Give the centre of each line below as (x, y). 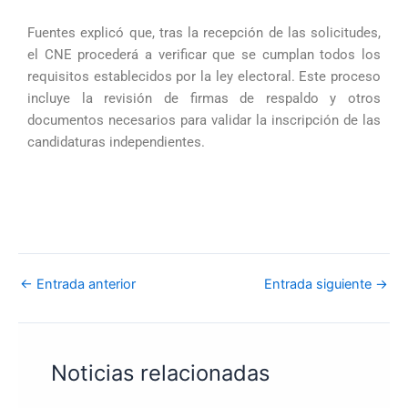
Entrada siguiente (320, 285)
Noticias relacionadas (161, 373)
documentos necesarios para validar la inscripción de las (204, 120)
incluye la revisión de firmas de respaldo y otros (204, 98)
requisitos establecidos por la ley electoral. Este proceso (204, 76)
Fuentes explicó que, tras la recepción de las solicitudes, (204, 32)
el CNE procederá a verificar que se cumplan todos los (204, 54)
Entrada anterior (84, 285)
